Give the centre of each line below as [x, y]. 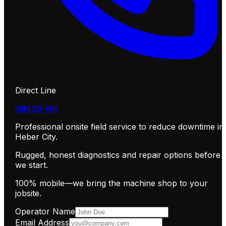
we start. [32, 165]
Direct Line [36, 91]
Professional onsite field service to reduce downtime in [120, 127]
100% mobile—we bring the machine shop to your [112, 183]
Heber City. [37, 137]
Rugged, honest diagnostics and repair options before [118, 155]
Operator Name [45, 212]
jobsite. [29, 193]
